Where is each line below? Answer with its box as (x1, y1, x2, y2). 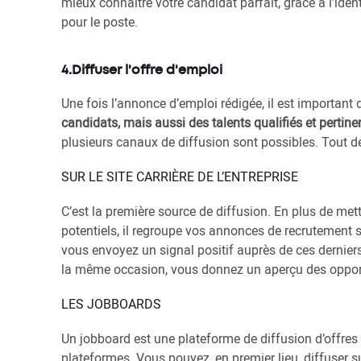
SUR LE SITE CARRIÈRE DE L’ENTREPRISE (61, 168, 301, 185)
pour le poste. (61, 13, 141, 31)
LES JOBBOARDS (61, 295, 161, 313)
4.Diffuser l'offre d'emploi (61, 64, 222, 77)
